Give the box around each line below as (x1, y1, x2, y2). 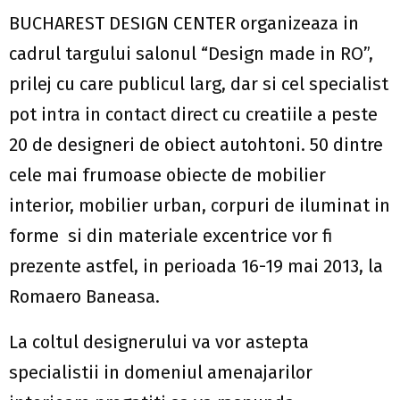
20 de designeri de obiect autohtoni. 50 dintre (9, 133, 383, 155)
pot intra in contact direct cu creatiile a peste (9, 103, 378, 125)
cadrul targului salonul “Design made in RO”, (9, 42, 373, 64)
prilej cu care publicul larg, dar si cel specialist (9, 72, 388, 95)
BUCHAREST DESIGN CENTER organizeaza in (9, 12, 359, 34)
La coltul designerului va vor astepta (9, 330, 309, 353)
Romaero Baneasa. (9, 285, 160, 307)
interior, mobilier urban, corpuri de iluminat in (9, 194, 390, 216)
